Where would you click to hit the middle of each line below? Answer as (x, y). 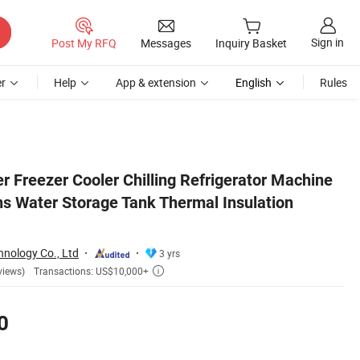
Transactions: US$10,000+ (91, 271)
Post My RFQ (84, 43)
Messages (166, 43)
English (254, 82)
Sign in (327, 43)
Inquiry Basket (251, 43)
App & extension (156, 82)
